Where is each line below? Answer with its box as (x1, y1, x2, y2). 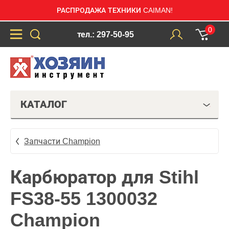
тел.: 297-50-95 (77, 30, 134, 39)
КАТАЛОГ (20, 99, 67, 110)
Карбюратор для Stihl (10, 167, 199, 188)
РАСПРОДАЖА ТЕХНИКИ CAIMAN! (56, 6, 173, 14)
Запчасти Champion (24, 136, 100, 146)
